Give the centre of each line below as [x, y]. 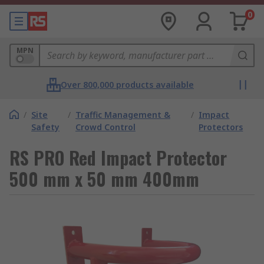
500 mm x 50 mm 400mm [104, 179]
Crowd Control [105, 127]
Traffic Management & [123, 115]
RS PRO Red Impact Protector [118, 158]
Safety [45, 127]
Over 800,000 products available [127, 85]
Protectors [221, 127]
